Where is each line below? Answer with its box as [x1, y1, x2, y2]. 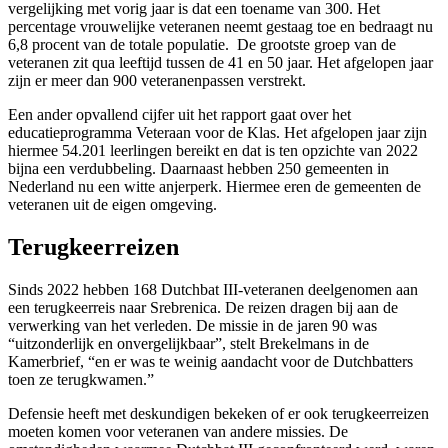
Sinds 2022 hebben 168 [8, 281, 161, 299]
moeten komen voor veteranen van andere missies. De [8, 423, 348, 441]
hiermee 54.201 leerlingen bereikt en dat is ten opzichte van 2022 [8, 142, 418, 160]
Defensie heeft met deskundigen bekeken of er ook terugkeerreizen [8, 405, 429, 423]
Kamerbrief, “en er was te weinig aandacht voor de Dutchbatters [8, 353, 413, 371]
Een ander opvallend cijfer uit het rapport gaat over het [8, 106, 351, 124]
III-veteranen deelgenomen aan [223, 281, 418, 299]
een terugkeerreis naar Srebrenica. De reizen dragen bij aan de [8, 299, 398, 317]
